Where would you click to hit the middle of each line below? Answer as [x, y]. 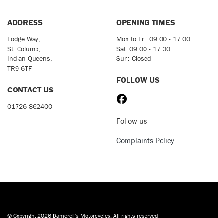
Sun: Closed [134, 59]
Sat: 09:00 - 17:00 [143, 49]
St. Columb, [24, 49]
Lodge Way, [24, 39]
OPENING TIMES [146, 23]
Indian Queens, [30, 59]
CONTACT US [30, 90]
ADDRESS [25, 23]
